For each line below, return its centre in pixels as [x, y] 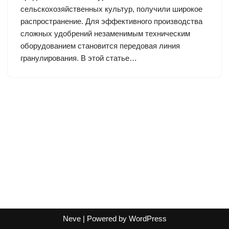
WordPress [147, 219]
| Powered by [105, 219]
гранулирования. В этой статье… [80, 58]
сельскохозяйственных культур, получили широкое [111, 9]
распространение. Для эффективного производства [111, 21]
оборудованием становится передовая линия [100, 46]
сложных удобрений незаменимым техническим [105, 33]
